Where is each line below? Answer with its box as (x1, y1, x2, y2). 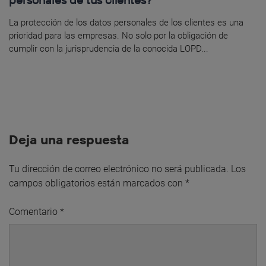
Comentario (9, 205, 60, 217)
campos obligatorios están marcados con (9, 177, 185, 189)
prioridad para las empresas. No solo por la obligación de (9, 30, 228, 42)
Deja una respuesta (9, 131, 129, 148)
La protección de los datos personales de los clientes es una (9, 17, 243, 28)
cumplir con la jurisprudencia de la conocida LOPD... (9, 43, 208, 55)
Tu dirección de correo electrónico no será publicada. (9, 163, 229, 175)
